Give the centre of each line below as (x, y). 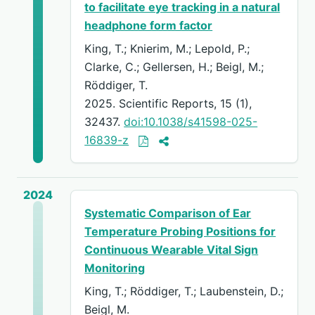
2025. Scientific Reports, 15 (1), (168, 103)
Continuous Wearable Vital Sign (172, 249)
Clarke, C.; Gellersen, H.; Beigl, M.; (174, 66)
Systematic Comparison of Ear (168, 213)
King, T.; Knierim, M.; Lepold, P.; (167, 48)
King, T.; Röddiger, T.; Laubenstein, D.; (184, 291)
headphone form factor (149, 25)
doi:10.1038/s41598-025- (191, 121)
